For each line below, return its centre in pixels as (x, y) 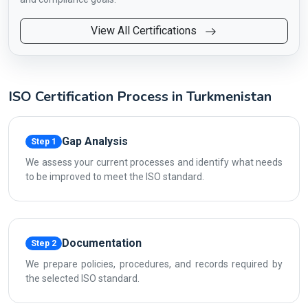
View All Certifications (145, 31)
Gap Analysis (95, 141)
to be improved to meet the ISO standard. (115, 177)
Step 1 (43, 142)
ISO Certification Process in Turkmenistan (140, 97)
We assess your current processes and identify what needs (154, 162)
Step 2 (43, 243)
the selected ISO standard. (82, 278)
